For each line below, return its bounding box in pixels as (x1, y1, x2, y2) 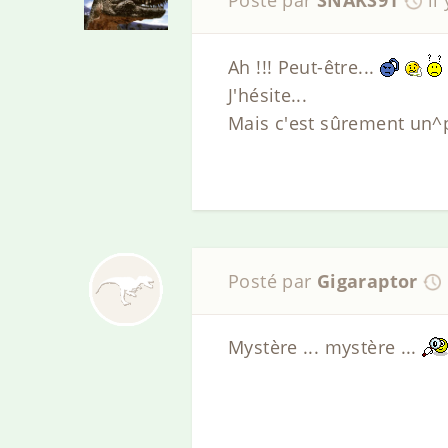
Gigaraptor (316, 269, 418, 294)
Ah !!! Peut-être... (228, 54, 380, 79)
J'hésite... (228, 82, 308, 107)
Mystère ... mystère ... (228, 335, 423, 360)
